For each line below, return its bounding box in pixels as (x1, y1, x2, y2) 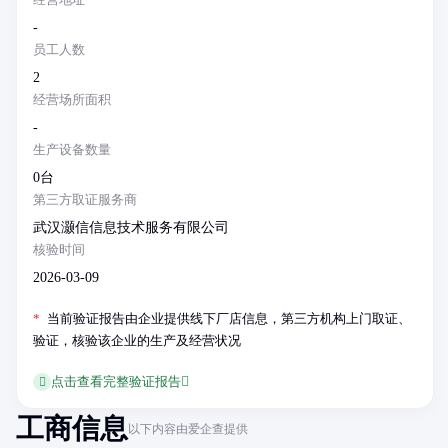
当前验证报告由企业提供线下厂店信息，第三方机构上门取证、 (44, 311, 411, 326)
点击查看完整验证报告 (51, 374, 181, 389)
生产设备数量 (33, 142, 111, 157)
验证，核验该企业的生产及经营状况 (33, 333, 241, 348)
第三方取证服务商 (33, 192, 137, 207)
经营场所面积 (33, 92, 111, 107)
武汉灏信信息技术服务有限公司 (33, 220, 229, 235)
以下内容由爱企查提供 (128, 421, 248, 436)
